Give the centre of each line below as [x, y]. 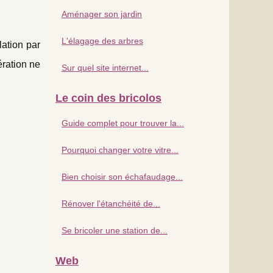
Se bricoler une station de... [115, 230]
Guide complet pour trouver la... [123, 123]
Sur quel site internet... [105, 67]
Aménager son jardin [102, 14]
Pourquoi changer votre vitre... [120, 150]
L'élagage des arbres [102, 41]
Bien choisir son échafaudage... [122, 176]
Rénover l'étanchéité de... [111, 203]
